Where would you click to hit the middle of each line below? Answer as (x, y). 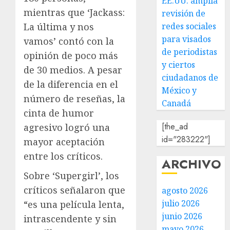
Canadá (177, 103)
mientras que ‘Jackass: (74, 12)
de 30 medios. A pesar (73, 70)
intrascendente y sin (70, 219)
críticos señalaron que (74, 190)
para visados (187, 39)
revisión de (184, 13)
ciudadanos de (190, 78)
